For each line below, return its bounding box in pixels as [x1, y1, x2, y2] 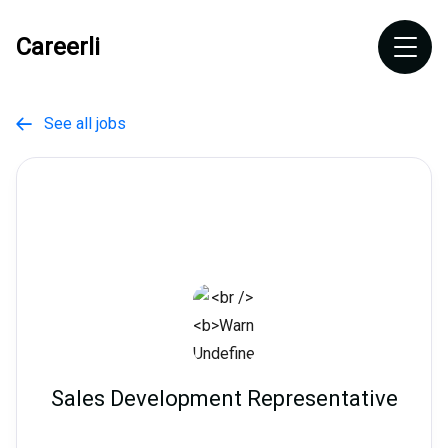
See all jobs [32, 114, 126, 133]
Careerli [16, 33, 100, 61]
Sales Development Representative [50, 386, 398, 412]
